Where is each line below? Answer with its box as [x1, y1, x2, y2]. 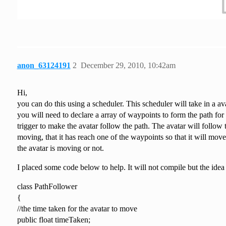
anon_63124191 [17, 61, 71, 70]
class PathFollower [17, 182, 77, 191]
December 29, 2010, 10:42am [80, 61, 176, 70]
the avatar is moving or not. [17, 143, 104, 152]
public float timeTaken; [17, 215, 90, 224]
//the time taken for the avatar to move [17, 204, 137, 213]
